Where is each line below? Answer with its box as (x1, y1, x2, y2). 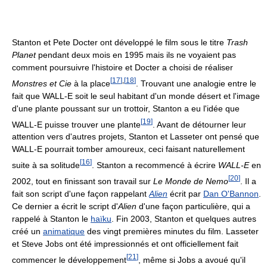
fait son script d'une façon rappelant (12, 188, 149, 198)
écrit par (167, 188, 203, 198)
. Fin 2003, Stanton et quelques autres (111, 213, 256, 223)
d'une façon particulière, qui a (136, 201, 250, 211)
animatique (43, 226, 85, 236)
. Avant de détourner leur (153, 119, 246, 129)
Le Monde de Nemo (153, 176, 228, 186)
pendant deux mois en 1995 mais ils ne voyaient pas (36, 50, 236, 60)
